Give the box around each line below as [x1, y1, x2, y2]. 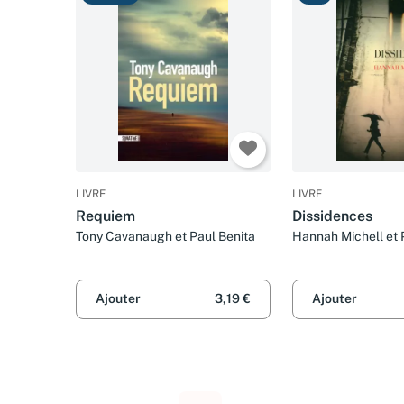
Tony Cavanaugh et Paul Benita [76, 229, 255, 244]
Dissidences [292, 207, 372, 225]
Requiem [76, 207, 135, 225]
